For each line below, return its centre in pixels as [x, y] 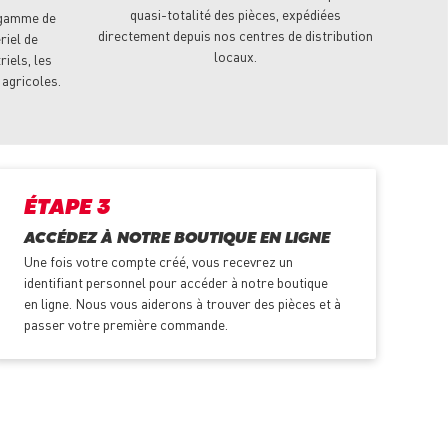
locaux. [235, 56]
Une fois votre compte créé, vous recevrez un [158, 261]
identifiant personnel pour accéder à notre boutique [175, 282]
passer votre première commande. [125, 324]
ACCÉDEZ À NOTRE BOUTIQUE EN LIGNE [176, 239]
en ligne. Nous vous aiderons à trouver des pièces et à [182, 303]
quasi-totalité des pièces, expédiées [235, 14]
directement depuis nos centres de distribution [235, 35]
